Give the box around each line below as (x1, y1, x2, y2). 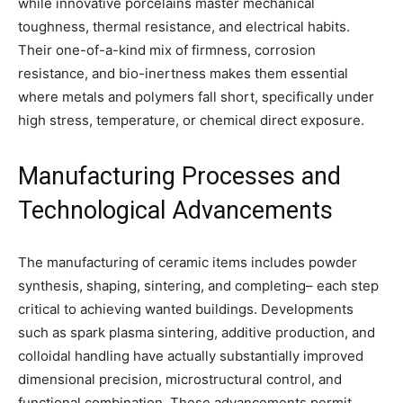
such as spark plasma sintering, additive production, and (18, 323, 375, 341)
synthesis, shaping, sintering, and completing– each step (18, 276, 379, 294)
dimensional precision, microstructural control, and (18, 370, 342, 388)
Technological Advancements (18, 195, 333, 225)
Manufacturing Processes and (18, 161, 341, 191)
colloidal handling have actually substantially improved (18, 346, 363, 364)
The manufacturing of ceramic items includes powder (18, 253, 357, 271)
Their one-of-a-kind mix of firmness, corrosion (18, 40, 316, 58)
